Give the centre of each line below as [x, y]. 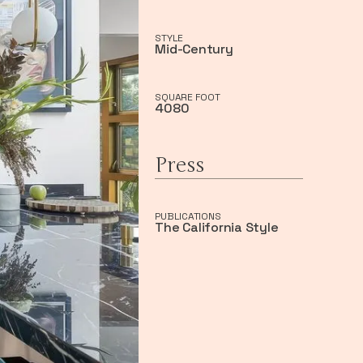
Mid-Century [194, 49]
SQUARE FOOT [188, 97]
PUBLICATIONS [188, 216]
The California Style [217, 227]
